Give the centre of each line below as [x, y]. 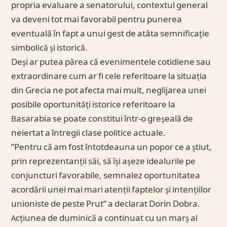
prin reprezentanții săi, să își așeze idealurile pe [104, 161]
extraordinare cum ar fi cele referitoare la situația [109, 76]
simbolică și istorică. [50, 48]
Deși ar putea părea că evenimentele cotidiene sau [111, 62]
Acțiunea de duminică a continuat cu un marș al [105, 218]
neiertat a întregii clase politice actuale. [89, 133]
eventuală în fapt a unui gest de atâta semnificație [110, 34]
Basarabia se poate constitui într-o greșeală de [102, 119]
